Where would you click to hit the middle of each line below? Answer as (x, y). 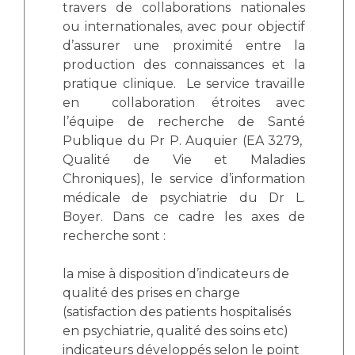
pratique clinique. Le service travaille (184, 84)
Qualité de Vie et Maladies (184, 160)
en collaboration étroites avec (184, 103)
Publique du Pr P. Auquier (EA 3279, (184, 141)
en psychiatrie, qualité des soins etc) (176, 331)
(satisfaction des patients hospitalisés (177, 312)
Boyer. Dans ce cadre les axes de (184, 217)
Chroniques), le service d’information (184, 179)
